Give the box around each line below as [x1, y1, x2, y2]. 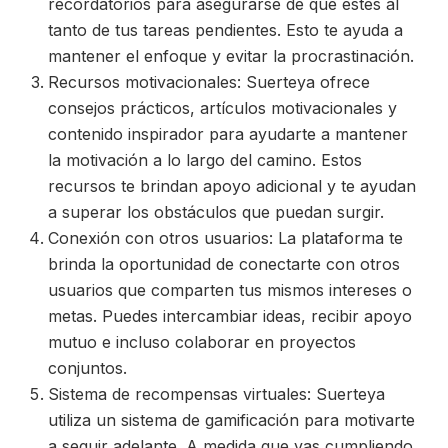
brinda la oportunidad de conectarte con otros [48, 254, 400, 274]
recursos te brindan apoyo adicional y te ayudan [48, 176, 416, 196]
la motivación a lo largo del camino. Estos [48, 150, 362, 170]
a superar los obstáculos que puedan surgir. [48, 202, 384, 222]
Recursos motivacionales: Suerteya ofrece [48, 72, 370, 92]
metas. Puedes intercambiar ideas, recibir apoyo [48, 306, 412, 326]
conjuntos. [48, 358, 127, 378]
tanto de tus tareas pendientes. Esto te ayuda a [48, 20, 403, 40]
